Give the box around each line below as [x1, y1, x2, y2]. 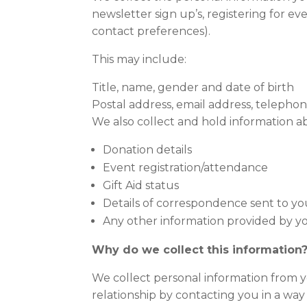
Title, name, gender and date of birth [92, 81, 295, 94]
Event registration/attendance [103, 161, 269, 174]
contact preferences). [92, 25, 211, 38]
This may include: [92, 53, 187, 66]
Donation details [103, 143, 193, 156]
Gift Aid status [103, 179, 180, 192]
